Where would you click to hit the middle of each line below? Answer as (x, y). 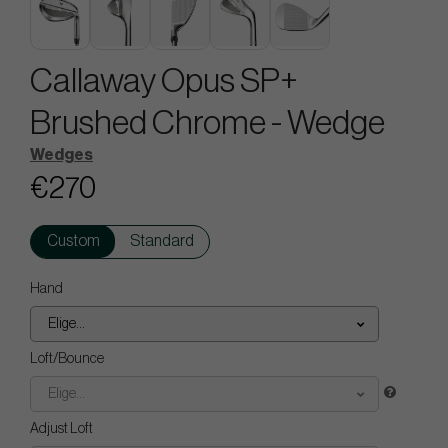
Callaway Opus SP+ (164, 81)
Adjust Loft (61, 429)
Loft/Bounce (67, 359)
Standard (162, 241)
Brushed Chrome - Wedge (207, 123)
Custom (73, 241)
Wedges (61, 155)
